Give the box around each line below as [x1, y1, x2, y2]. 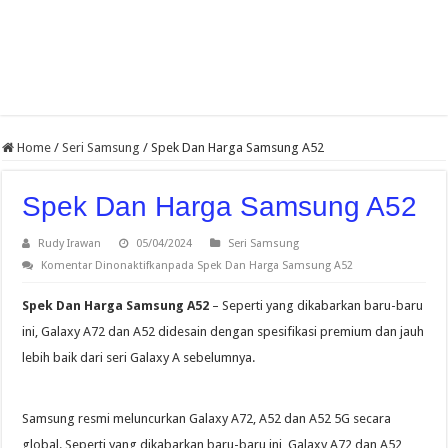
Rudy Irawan [38, 237, 102, 251]
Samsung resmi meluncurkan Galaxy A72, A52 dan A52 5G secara [22, 411, 392, 427]
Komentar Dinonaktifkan [41, 259, 169, 273]
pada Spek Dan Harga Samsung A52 [168, 259, 354, 273]
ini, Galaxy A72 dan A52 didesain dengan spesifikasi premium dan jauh [22, 324, 425, 340]
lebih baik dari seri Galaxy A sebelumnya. [22, 350, 256, 366]
